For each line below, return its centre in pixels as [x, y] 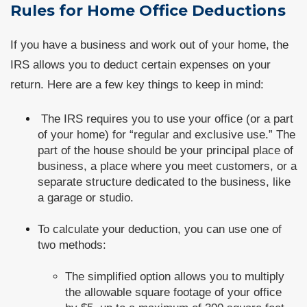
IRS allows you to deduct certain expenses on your [140, 65]
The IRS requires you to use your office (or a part [165, 119]
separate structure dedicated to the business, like [164, 182]
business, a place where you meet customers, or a [167, 166]
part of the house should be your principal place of [165, 150]
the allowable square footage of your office [173, 292]
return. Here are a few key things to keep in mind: [137, 85]
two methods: [72, 245]
